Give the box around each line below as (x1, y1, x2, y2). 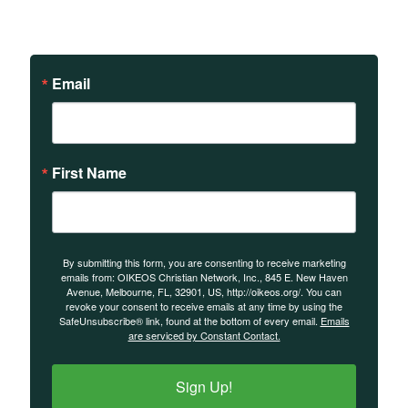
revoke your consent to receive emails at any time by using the (66, 299, 342, 314)
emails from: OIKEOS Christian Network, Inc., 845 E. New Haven (60, 270, 348, 285)
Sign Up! (176, 376, 232, 398)
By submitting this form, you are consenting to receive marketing (62, 255, 346, 270)
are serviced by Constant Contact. (127, 328, 280, 343)
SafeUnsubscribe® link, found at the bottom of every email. (58, 313, 321, 329)
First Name (52, 162, 127, 184)
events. (157, 14, 251, 49)
